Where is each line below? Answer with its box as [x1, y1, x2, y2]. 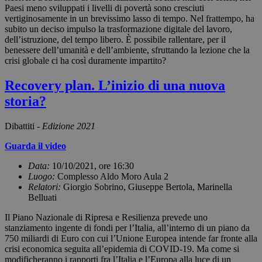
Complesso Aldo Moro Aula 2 [57, 171, 168, 181]
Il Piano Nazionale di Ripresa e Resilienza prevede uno [5, 212, 208, 222]
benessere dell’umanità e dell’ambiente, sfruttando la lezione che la [5, 45, 250, 56]
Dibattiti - [5, 120, 42, 131]
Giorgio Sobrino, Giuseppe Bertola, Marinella [63, 181, 232, 192]
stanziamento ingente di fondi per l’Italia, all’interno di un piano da [5, 222, 250, 233]
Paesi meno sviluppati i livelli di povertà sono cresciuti [5, 3, 204, 13]
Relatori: [28, 181, 63, 192]
